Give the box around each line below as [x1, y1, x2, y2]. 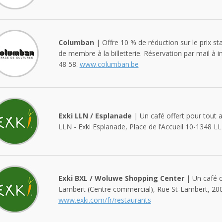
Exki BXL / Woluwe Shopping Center [58, 173, 184, 183]
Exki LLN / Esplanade [58, 111, 132, 120]
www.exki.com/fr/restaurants [58, 195, 151, 205]
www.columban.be [79, 59, 139, 69]
